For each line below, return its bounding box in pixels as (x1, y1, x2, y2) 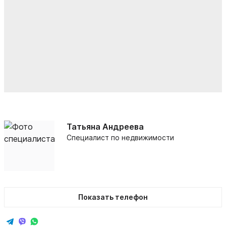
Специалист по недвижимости (67, 133, 174, 142)
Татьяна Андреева (67, 122, 144, 132)
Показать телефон (78, 193, 148, 201)
